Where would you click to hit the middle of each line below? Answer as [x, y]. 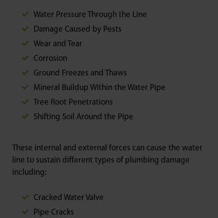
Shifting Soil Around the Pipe [83, 117]
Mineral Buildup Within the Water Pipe [100, 88]
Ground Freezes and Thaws [80, 73]
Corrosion [50, 59]
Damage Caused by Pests [78, 30]
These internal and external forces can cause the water [107, 148]
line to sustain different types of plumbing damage [101, 161]
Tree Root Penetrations [73, 103]
